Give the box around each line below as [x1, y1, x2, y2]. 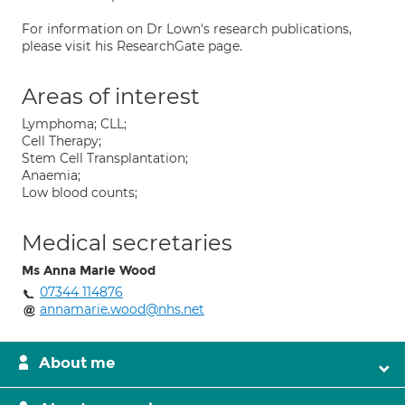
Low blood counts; [22, 184, 137, 201]
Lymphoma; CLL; [22, 116, 127, 132]
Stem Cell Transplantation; [22, 150, 188, 166]
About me [39, 353, 116, 372]
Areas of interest [22, 83, 200, 109]
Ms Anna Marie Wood [22, 263, 155, 278]
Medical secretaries [22, 230, 232, 256]
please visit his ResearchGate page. [22, 38, 242, 54]
